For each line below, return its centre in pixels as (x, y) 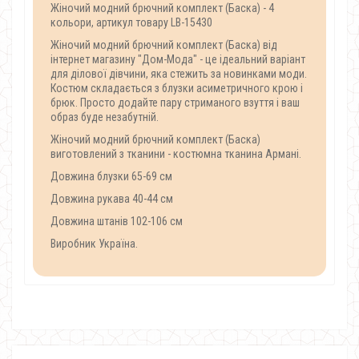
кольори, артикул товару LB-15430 (131, 22)
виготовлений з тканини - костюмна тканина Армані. (176, 154)
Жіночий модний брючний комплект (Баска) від (164, 45)
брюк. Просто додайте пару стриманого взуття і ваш (175, 103)
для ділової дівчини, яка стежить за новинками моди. (179, 74)
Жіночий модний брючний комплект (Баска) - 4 (162, 8)
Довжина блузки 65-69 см (111, 176)
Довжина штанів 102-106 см (117, 221)
